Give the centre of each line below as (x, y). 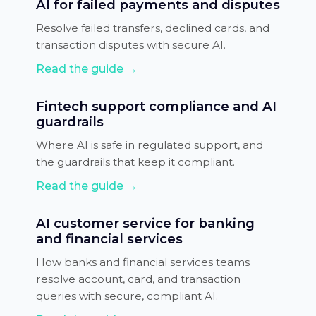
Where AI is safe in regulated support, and (149, 145)
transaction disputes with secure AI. (130, 44)
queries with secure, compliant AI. (127, 296)
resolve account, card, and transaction (138, 279)
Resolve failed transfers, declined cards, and (152, 28)
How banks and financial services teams (142, 262)
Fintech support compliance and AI (156, 106)
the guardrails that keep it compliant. (135, 162)
